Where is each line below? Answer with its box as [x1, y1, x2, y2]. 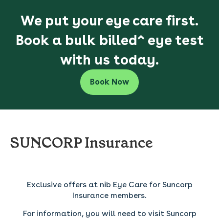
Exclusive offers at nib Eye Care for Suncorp [26, 180, 193, 189]
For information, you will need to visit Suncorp [22, 209, 197, 218]
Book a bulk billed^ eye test [15, 32, 204, 48]
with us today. [60, 51, 159, 68]
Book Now [90, 77, 129, 87]
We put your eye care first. [21, 12, 198, 29]
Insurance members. [72, 191, 147, 200]
